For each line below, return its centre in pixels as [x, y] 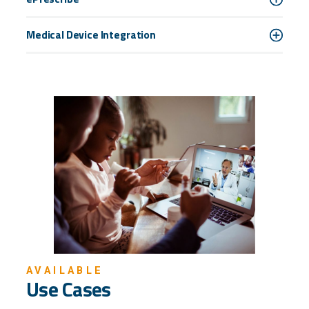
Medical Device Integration [91, 35]
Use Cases [69, 289]
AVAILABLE [65, 270]
